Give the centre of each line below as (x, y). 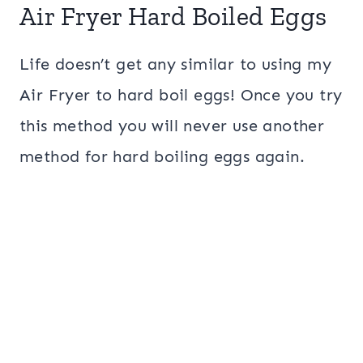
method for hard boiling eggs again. (165, 156)
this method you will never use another (172, 126)
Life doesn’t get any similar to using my (175, 64)
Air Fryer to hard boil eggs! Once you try (181, 95)
